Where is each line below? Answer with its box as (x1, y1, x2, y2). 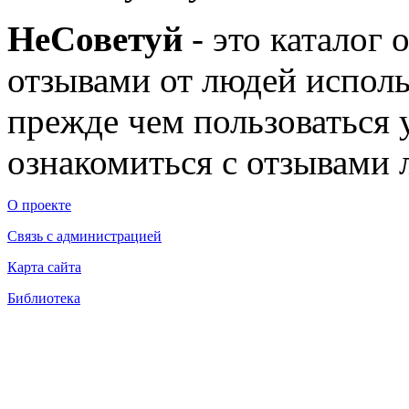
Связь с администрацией (7, 227, 162, 244)
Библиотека (7, 289, 80, 306)
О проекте (7, 196, 71, 213)
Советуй (50, 18, 183, 58)
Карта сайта (7, 258, 81, 275)
